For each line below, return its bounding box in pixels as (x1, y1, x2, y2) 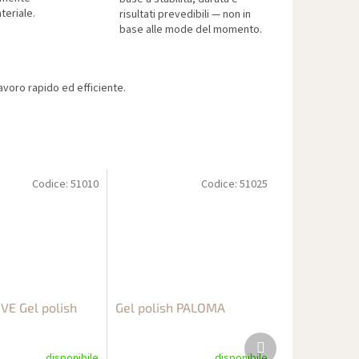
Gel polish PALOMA (115, 300, 226, 316)
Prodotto (264, 331, 309, 348)
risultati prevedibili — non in (119, 6, 251, 23)
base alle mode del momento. (119, 22, 262, 38)
